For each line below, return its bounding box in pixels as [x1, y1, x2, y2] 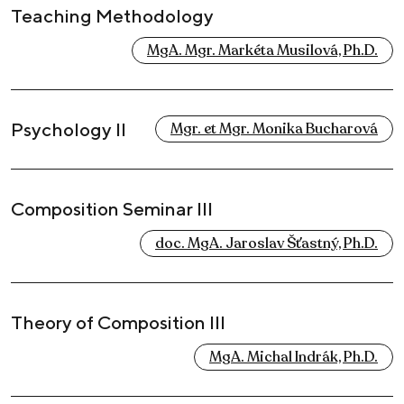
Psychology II [11, 118, 126, 142]
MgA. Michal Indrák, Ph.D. [209, 347, 378, 368]
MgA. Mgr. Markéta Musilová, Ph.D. [147, 41, 378, 61]
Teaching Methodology [11, 5, 214, 28]
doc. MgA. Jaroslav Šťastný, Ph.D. [155, 234, 378, 254]
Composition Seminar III [11, 197, 213, 221]
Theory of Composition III [11, 311, 225, 335]
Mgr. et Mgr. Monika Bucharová [170, 119, 378, 140]
